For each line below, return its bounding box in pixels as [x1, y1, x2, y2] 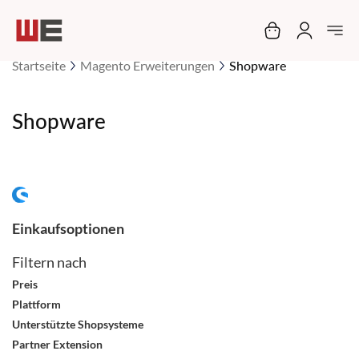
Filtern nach [12, 253, 87, 271]
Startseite [12, 58, 66, 73]
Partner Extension [12, 337, 103, 351]
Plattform [12, 297, 61, 311]
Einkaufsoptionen [12, 220, 124, 237]
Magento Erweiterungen [80, 58, 215, 73]
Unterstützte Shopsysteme [12, 317, 143, 331]
